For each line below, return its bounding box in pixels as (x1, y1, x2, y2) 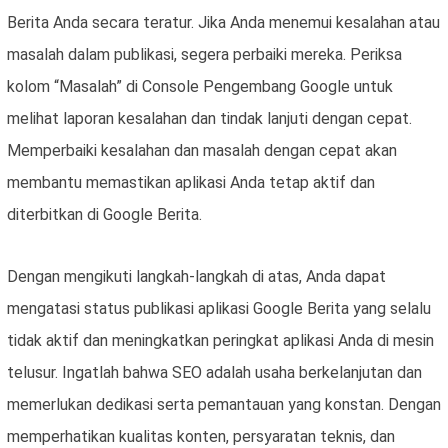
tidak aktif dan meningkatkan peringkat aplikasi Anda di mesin (7, 331, 434, 351)
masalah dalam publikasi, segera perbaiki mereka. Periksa (7, 45, 402, 65)
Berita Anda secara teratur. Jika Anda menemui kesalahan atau (7, 13, 440, 33)
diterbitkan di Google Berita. (7, 205, 202, 225)
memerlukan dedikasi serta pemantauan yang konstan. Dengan (7, 395, 441, 415)
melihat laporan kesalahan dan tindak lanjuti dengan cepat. (7, 109, 412, 129)
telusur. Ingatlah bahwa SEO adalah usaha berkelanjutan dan (7, 363, 422, 383)
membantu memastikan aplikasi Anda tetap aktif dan (7, 173, 375, 193)
